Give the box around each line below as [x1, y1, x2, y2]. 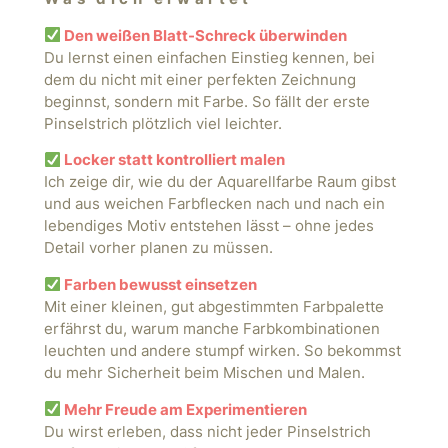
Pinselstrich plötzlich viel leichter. [43, 114, 282, 133]
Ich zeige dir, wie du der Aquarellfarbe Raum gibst [43, 173, 396, 192]
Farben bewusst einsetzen [63, 275, 257, 294]
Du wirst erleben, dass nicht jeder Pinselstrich [43, 422, 371, 441]
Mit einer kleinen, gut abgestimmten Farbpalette [43, 297, 384, 316]
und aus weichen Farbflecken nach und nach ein [43, 195, 385, 214]
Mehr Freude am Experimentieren [63, 400, 307, 419]
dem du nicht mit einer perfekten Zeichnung [43, 70, 356, 89]
